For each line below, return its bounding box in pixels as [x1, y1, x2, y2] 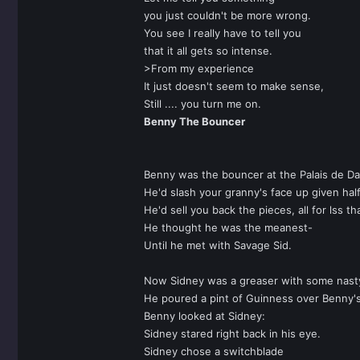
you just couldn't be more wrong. [144, 9, 311, 22]
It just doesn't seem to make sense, [144, 80, 324, 92]
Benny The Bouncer [144, 115, 245, 128]
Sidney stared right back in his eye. [144, 327, 321, 340]
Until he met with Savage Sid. [144, 239, 292, 252]
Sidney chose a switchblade [144, 345, 284, 358]
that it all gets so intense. [144, 44, 272, 57]
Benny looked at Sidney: [144, 309, 265, 322]
